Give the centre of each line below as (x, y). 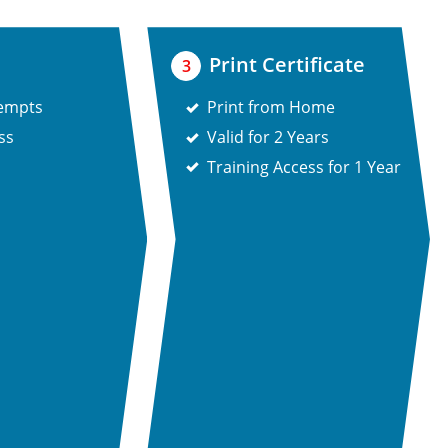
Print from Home (271, 107)
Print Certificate (287, 65)
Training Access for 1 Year (304, 166)
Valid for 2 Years (268, 137)
